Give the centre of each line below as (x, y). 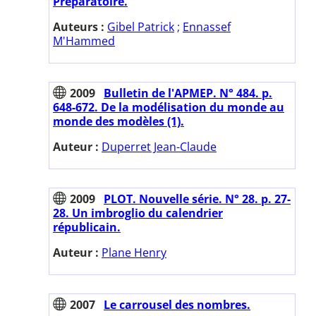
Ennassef (207, 26)
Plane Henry (134, 252)
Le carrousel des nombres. (177, 304)
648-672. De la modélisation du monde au (169, 107)
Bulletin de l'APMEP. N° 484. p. (188, 93)
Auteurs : (80, 26)
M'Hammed (84, 41)
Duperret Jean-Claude (159, 146)
